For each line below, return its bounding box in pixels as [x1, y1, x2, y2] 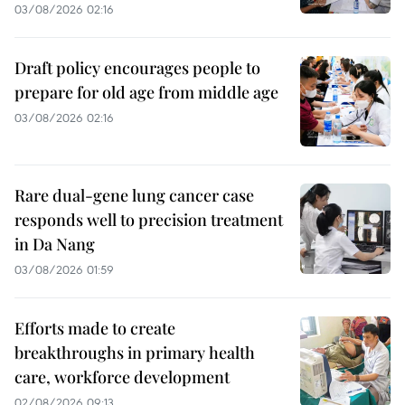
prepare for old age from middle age [14, 81, 278, 104]
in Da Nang [14, 233, 95, 256]
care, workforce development [14, 366, 230, 389]
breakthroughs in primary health [14, 342, 255, 364]
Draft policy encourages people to [14, 57, 260, 80]
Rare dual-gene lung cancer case [14, 184, 254, 207]
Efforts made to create [14, 317, 175, 340]
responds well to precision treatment [14, 209, 283, 231]
